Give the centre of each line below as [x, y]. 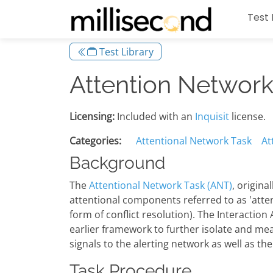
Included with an [155, 117]
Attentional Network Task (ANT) [161, 186]
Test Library [125, 51]
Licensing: [92, 117]
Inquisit [212, 117]
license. [247, 117]
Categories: [95, 141]
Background [117, 163]
